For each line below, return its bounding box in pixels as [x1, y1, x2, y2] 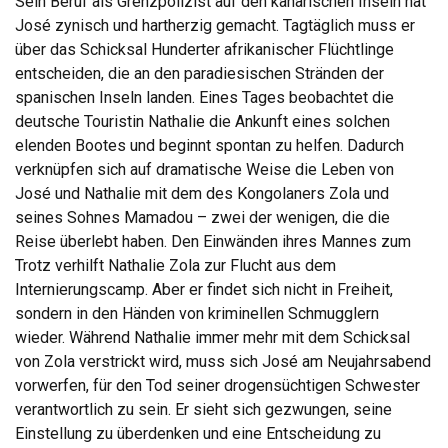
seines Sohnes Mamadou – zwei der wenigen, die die [15, 207, 390, 227]
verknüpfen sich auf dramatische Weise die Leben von [15, 159, 394, 179]
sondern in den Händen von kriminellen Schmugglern [15, 303, 379, 323]
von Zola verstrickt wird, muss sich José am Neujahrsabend [15, 351, 431, 371]
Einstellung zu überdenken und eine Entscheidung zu [15, 423, 381, 443]
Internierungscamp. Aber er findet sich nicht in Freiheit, [15, 279, 393, 299]
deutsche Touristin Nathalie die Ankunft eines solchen [15, 111, 390, 131]
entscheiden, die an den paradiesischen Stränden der [15, 63, 384, 83]
